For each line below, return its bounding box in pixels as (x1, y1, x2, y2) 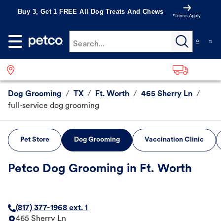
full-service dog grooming (8, 102, 99, 110)
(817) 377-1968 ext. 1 (16, 204, 88, 213)
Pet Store (20, 136, 49, 144)
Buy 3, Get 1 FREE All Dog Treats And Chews (18, 8, 164, 15)
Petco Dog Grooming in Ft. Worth (8, 163, 192, 176)
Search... (73, 40, 105, 48)
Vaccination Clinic (145, 136, 204, 144)
